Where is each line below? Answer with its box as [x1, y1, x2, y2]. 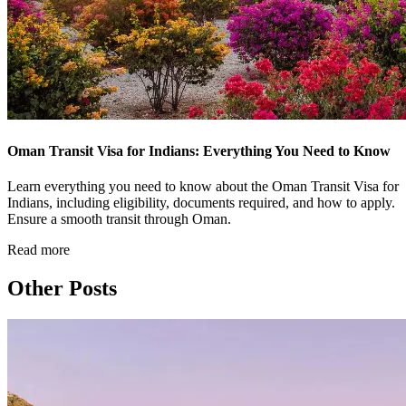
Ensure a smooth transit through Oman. [7, 210, 231, 227]
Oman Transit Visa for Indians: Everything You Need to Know [7, 142, 391, 159]
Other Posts [7, 275, 117, 300]
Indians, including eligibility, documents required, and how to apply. [7, 194, 395, 210]
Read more [7, 241, 70, 257]
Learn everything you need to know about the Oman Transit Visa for [7, 178, 399, 194]
